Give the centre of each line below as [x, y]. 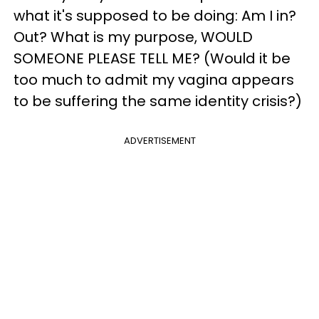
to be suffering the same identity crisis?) [158, 101]
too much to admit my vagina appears [154, 80]
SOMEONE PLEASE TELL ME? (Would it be [152, 59]
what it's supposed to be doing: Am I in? [155, 16]
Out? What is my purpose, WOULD [133, 37]
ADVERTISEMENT [159, 141]
